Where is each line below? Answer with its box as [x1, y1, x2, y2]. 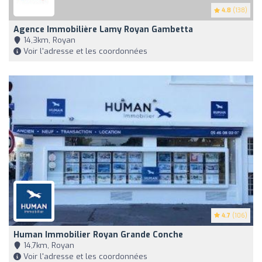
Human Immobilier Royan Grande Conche [13, 229, 183, 241]
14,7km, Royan [21, 240, 74, 251]
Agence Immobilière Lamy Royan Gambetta [13, 24, 193, 36]
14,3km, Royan [21, 35, 75, 46]
